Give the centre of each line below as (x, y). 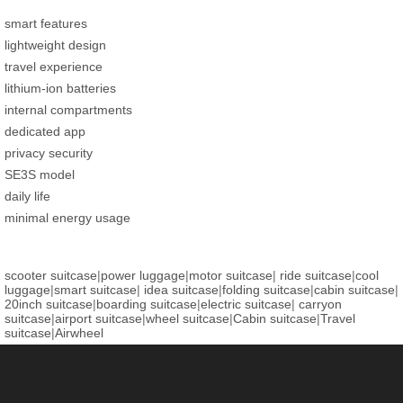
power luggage (143, 275)
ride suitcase (316, 275)
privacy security (49, 152)
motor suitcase (231, 275)
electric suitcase (246, 304)
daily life (27, 196)
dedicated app (45, 131)
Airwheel (79, 332)
